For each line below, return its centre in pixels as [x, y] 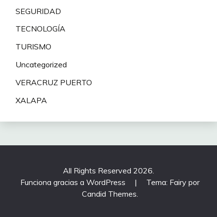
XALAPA [31, 100]
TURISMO [33, 47]
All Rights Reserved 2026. [108, 170]
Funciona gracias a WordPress [74, 182]
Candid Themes [109, 194]
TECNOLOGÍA [40, 29]
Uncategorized [41, 64]
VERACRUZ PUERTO [54, 82]
